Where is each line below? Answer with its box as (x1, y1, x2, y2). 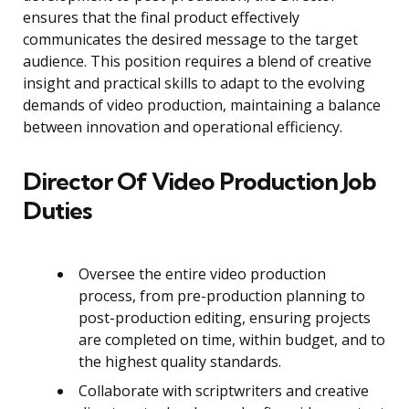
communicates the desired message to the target (23, 29, 358, 50)
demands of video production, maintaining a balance (23, 95, 381, 116)
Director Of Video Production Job (23, 166, 375, 197)
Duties (23, 195, 91, 226)
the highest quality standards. (79, 351, 281, 372)
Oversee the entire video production (79, 264, 326, 285)
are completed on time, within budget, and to (79, 330, 385, 351)
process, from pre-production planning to (79, 286, 365, 307)
